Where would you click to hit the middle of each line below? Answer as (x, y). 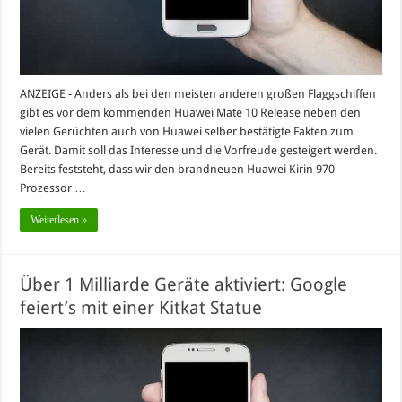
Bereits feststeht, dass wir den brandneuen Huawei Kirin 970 (178, 170)
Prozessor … (53, 188)
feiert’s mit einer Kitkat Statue (141, 308)
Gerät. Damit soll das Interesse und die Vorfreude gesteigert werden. (199, 151)
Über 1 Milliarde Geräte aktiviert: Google (184, 285)
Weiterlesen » (59, 220)
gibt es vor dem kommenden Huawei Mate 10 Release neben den (191, 113)
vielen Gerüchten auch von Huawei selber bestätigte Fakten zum (187, 132)
